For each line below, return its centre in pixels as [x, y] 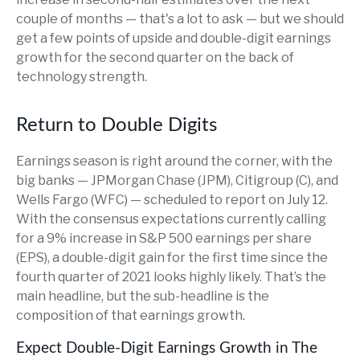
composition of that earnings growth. [131, 315]
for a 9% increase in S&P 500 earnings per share [164, 238]
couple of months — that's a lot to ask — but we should [180, 19]
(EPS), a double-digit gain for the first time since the [172, 258]
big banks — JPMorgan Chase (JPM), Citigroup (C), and [177, 180]
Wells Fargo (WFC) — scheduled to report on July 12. [172, 200]
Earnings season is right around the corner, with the [174, 161]
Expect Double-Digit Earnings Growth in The [167, 348]
